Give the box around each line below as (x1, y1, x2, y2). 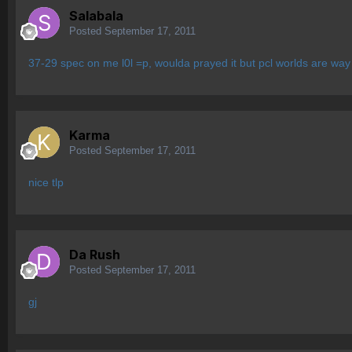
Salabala (69, 8, 123, 24)
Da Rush (69, 247, 120, 263)
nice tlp (28, 176, 64, 189)
